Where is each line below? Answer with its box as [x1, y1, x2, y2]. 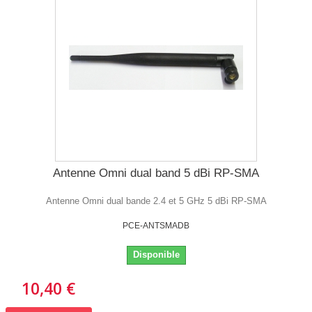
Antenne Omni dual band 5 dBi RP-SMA [53, 166, 259, 180]
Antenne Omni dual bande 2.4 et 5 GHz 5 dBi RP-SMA [45, 195, 267, 206]
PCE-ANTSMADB [123, 220, 189, 231]
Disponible [132, 249, 180, 260]
